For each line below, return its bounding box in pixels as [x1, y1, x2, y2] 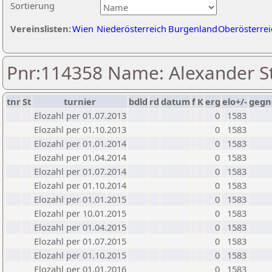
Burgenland [168, 22, 217, 35]
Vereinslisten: [10, 22, 71, 35]
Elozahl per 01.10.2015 [34, 249, 126, 261]
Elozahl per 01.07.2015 [34, 235, 126, 247]
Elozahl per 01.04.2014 [34, 151, 126, 163]
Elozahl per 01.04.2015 [34, 221, 126, 233]
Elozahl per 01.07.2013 [34, 109, 126, 121]
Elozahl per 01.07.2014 [34, 165, 126, 177]
